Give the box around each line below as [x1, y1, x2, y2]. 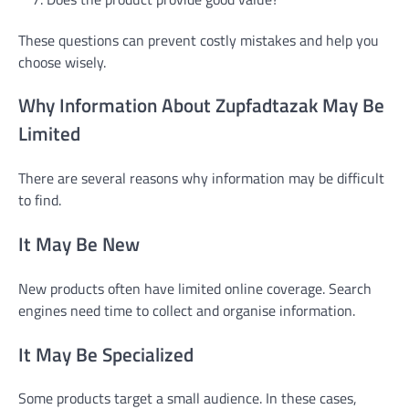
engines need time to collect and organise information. [18, 299, 355, 321]
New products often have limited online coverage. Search [18, 277, 372, 299]
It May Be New [18, 229, 140, 259]
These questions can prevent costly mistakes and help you [18, 28, 379, 51]
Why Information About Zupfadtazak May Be [18, 90, 384, 121]
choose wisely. [18, 50, 106, 73]
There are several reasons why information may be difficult [18, 167, 384, 190]
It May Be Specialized [18, 339, 194, 369]
